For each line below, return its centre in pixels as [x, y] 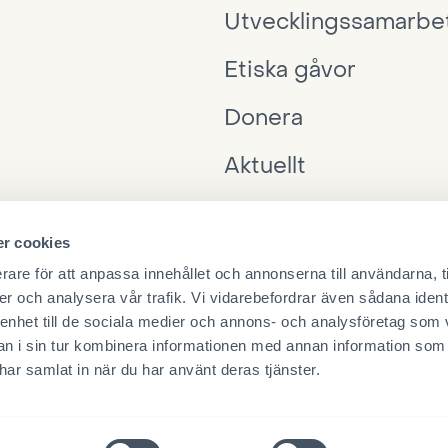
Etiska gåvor [290, 70]
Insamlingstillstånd [88, 424]
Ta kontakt [277, 262]
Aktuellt [265, 166]
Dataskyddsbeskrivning [273, 424]
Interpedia [280, 214]
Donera [263, 118]
